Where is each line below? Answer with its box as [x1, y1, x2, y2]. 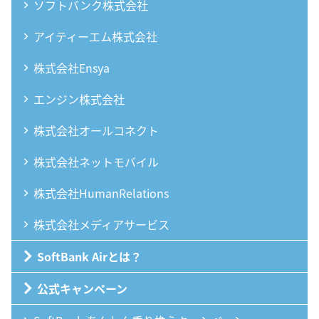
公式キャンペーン [37, 279, 127, 297]
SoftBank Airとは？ [37, 247, 142, 265]
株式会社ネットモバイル [33, 152, 159, 170]
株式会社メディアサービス [33, 215, 169, 233]
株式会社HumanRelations [33, 184, 169, 202]
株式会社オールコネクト [33, 121, 159, 139]
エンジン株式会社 [33, 90, 125, 108]
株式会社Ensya [33, 58, 110, 76]
